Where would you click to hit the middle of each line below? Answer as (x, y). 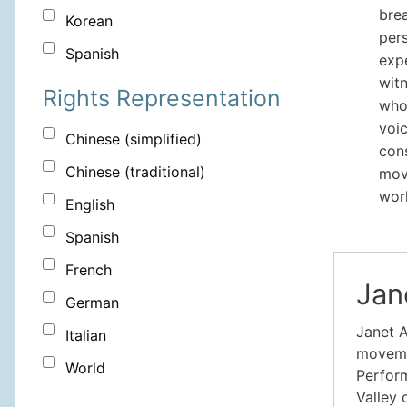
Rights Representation (162, 99)
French (89, 270)
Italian (86, 336)
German (92, 303)
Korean (89, 21)
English (90, 205)
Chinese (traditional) (135, 172)
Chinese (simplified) (134, 139)
